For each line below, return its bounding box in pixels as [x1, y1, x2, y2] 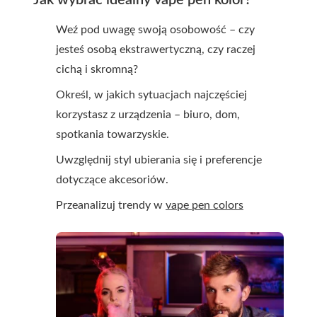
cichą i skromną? [56, 64, 138, 76]
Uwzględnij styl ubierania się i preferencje [56, 154, 262, 166]
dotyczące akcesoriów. [56, 174, 168, 186]
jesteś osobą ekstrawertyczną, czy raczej [56, 44, 255, 56]
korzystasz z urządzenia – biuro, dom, [56, 109, 240, 121]
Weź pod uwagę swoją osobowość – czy [56, 24, 255, 36]
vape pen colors [166, 200, 243, 212]
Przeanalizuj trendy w [56, 200, 166, 212]
